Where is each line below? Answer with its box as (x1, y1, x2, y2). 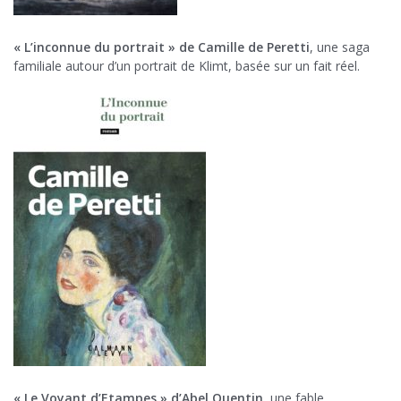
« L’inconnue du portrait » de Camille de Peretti (13, 38, 310, 56)
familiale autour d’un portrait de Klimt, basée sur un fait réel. (13, 57, 360, 75)
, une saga (310, 38, 370, 56)
